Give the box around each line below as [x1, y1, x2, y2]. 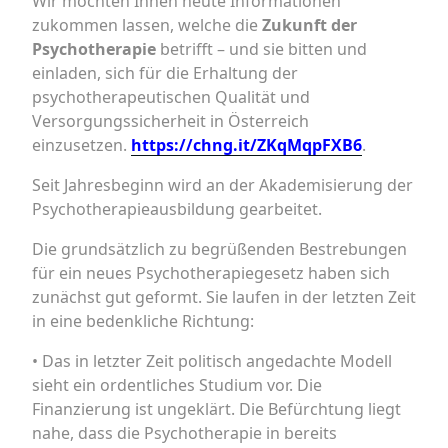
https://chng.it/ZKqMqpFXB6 [131, 134, 362, 156]
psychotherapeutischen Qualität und [32, 86, 310, 108]
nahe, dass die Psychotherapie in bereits [32, 422, 337, 444]
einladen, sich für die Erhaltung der [32, 62, 298, 84]
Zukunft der [262, 14, 357, 36]
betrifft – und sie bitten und [156, 38, 367, 60]
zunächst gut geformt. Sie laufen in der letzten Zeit [32, 286, 416, 308]
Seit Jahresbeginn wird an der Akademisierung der [32, 174, 413, 196]
